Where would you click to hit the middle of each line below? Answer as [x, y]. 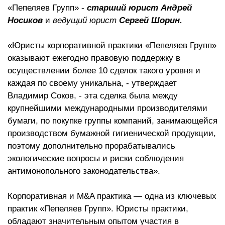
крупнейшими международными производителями [107, 108]
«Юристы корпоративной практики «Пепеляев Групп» [112, 45]
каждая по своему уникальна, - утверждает [92, 83]
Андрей [176, 8]
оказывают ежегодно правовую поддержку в [94, 58]
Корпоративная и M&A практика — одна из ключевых [112, 196]
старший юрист [124, 8]
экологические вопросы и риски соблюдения [96, 158]
